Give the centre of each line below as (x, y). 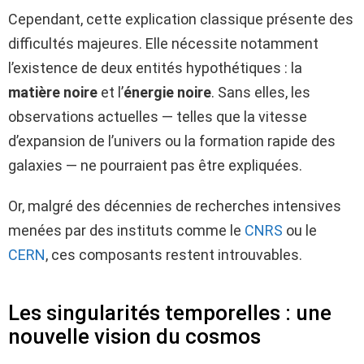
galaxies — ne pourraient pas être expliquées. (155, 165)
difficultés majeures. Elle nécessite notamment (163, 43)
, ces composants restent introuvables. (174, 254)
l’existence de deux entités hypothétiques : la (155, 67)
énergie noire (167, 92)
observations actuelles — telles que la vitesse (158, 116)
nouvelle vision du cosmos (134, 336)
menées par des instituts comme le (126, 230)
